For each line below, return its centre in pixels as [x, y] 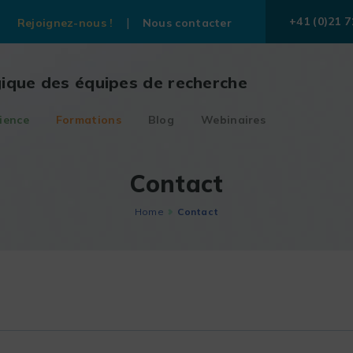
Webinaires [234, 119]
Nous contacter [187, 22]
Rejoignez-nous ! [65, 22]
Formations [88, 119]
